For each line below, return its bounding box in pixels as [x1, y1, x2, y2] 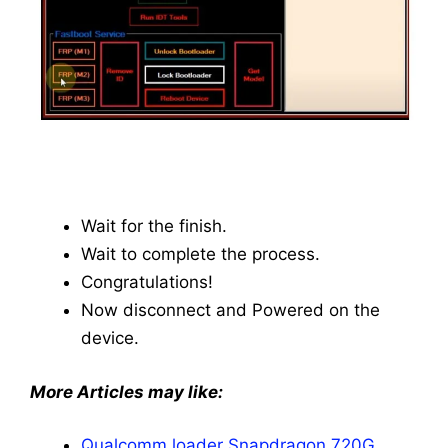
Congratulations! [81, 272, 213, 293]
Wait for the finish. [81, 216, 227, 237]
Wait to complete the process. [81, 244, 320, 265]
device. [81, 328, 139, 349]
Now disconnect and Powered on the [81, 300, 380, 321]
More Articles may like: [30, 381, 223, 402]
